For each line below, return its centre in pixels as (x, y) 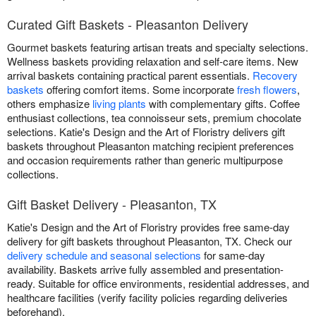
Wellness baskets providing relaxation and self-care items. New (153, 61)
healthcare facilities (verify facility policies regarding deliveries (147, 298)
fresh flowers (267, 90)
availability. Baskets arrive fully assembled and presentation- (145, 269)
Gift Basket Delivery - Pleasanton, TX (112, 204)
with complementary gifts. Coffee (223, 104)
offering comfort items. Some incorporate (140, 90)
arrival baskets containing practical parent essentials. (130, 75)
